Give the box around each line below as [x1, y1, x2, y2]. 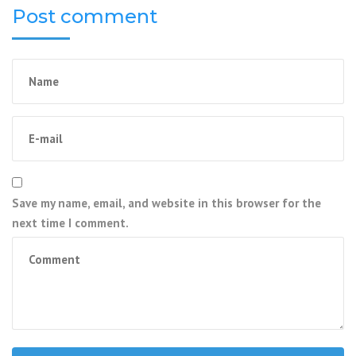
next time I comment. [12, 215, 129, 230]
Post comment [12, 4, 157, 28]
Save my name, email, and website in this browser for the [12, 195, 321, 211]
